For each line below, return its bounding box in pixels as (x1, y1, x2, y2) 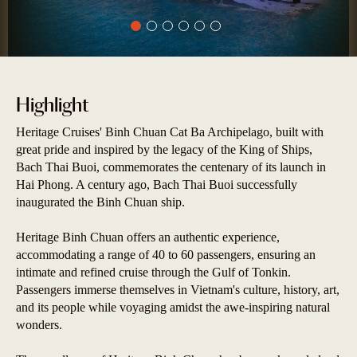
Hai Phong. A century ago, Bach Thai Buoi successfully (16, 177, 297, 191)
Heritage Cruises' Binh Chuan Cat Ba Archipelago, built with (16, 124, 324, 139)
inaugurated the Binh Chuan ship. (16, 194, 185, 209)
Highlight (16, 96, 88, 116)
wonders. (16, 317, 62, 331)
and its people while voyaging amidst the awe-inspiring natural (16, 300, 330, 314)
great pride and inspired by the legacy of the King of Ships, (16, 142, 312, 156)
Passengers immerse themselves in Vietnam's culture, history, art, (16, 282, 339, 296)
